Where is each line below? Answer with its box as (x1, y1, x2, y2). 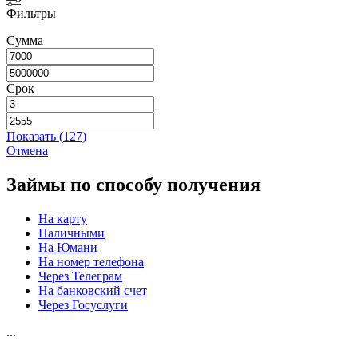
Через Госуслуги (38, 297, 128, 312)
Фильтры (6, 6, 56, 20)
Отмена (6, 143, 48, 157)
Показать (6, 129, 59, 143)
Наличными (38, 225, 105, 240)
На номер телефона (38, 254, 144, 268)
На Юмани (38, 240, 97, 254)
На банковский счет (38, 283, 147, 297)
